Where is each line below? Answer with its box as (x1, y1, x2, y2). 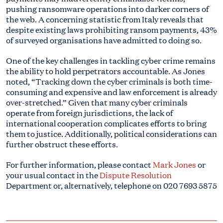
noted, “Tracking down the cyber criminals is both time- (6, 76, 213, 87)
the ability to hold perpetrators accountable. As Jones (6, 65, 205, 77)
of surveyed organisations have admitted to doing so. (6, 34, 202, 46)
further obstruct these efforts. (6, 138, 118, 150)
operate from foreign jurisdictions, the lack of (6, 107, 173, 118)
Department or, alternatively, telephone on (6, 180, 163, 191)
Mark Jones (153, 159, 196, 170)
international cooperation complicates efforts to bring (6, 117, 207, 129)
